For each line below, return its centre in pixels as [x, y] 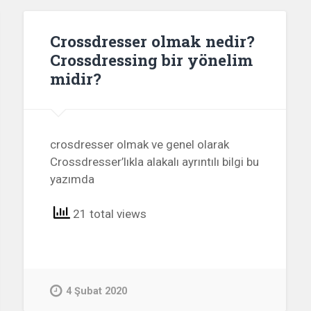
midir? [76, 78]
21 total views [109, 214]
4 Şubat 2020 [97, 291]
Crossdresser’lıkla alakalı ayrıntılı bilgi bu [155, 161]
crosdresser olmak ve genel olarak [140, 144]
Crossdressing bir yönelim [152, 59]
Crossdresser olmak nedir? [153, 41]
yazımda [73, 179]
